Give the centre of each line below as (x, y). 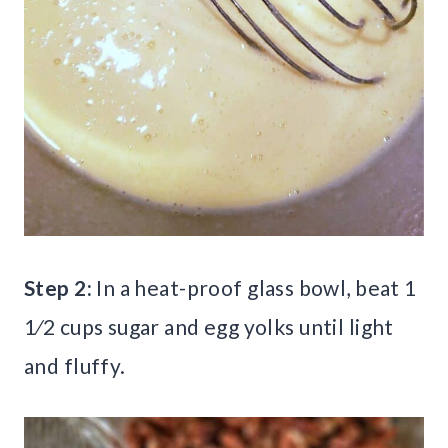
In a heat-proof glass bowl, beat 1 (254, 288)
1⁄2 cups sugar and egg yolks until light (209, 327)
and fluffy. (75, 366)
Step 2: (58, 288)
